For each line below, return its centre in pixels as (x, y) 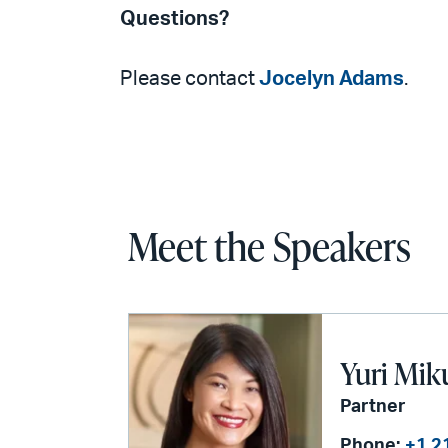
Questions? (174, 19)
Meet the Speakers (269, 246)
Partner (373, 406)
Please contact (189, 79)
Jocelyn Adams (331, 79)
